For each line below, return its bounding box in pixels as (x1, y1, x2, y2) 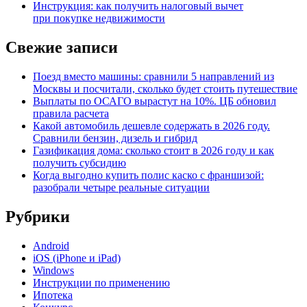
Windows (33, 264, 74, 276)
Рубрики (5, 207, 70, 225)
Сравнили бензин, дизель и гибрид (33, 132, 197, 144)
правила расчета (33, 107, 109, 119)
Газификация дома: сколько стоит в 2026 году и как (33, 144, 274, 156)
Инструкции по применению (33, 276, 170, 288)
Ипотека (33, 288, 73, 301)
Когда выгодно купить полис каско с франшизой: (33, 169, 264, 181)
